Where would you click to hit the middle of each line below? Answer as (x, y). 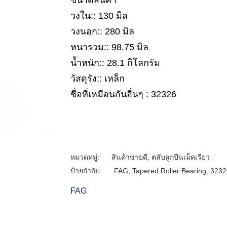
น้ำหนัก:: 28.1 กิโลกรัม (115, 63)
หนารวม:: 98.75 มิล (109, 47)
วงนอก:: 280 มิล (102, 31)
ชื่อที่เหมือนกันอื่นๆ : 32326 (123, 94)
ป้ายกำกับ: (87, 171)
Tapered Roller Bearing (169, 171)
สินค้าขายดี (129, 157)
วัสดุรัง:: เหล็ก (98, 79)
